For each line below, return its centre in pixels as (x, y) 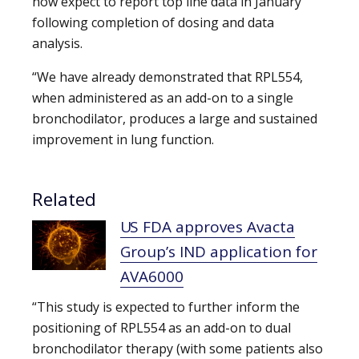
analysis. (57, 44)
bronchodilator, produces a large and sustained (175, 119)
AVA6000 (152, 276)
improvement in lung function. (123, 140)
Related (64, 200)
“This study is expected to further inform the (166, 307)
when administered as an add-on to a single (163, 98)
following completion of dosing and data (153, 23)
